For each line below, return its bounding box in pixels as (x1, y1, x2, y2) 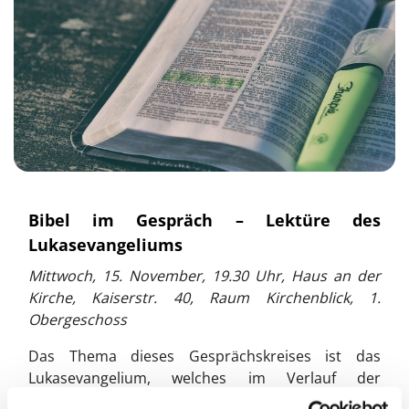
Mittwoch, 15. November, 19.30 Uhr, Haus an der (28, 266, 381, 287)
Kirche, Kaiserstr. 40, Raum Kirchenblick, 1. (28, 288, 381, 309)
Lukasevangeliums (28, 234, 183, 257)
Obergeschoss (28, 309, 127, 330)
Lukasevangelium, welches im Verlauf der (28, 368, 381, 389)
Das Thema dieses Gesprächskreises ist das (28, 346, 381, 367)
